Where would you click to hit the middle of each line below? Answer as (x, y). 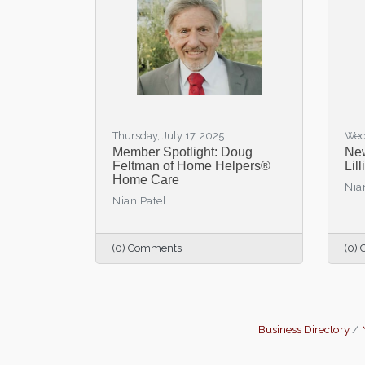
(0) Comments (147, 248)
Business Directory (304, 329)
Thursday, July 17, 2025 (168, 136)
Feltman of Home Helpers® (191, 166)
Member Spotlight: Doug (182, 152)
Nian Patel (139, 201)
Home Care (146, 180)
